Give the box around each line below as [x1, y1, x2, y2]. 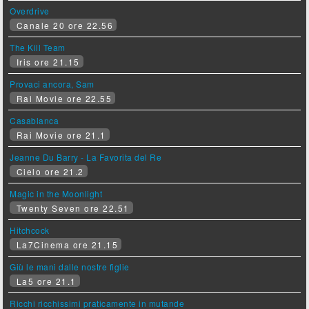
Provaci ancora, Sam [10, 78, 94, 90]
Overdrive [10, 5, 50, 17]
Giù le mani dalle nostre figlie [10, 261, 130, 273]
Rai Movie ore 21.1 [13, 129, 106, 141]
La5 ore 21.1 [13, 275, 77, 288]
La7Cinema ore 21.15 [13, 239, 119, 251]
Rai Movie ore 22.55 [13, 92, 112, 105]
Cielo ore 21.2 [13, 166, 84, 178]
